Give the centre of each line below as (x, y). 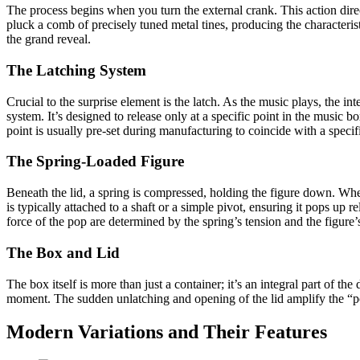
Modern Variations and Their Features (167, 332)
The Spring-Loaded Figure (95, 162)
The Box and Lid (63, 252)
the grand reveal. (49, 39)
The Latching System (76, 70)
